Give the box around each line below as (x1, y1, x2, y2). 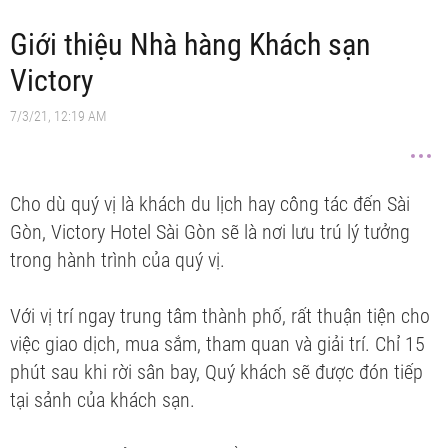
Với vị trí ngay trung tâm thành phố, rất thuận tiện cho (10, 304, 430, 329)
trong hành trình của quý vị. (10, 248, 230, 273)
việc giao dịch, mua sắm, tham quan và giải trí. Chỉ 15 (10, 332, 425, 357)
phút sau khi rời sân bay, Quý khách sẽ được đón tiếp (10, 360, 423, 385)
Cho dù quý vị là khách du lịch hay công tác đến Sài (10, 192, 410, 217)
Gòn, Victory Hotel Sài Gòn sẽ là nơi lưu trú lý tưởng (10, 220, 410, 245)
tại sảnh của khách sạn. (10, 388, 200, 413)
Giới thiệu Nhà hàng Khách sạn (10, 27, 371, 63)
